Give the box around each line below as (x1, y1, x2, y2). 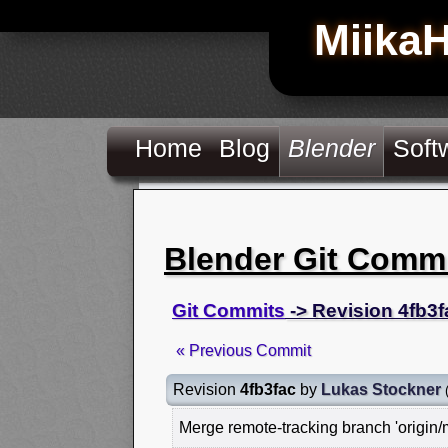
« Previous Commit (176, 341, 311, 359)
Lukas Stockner (321, 380, 441, 398)
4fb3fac (240, 380, 296, 398)
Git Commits (172, 299, 285, 321)
